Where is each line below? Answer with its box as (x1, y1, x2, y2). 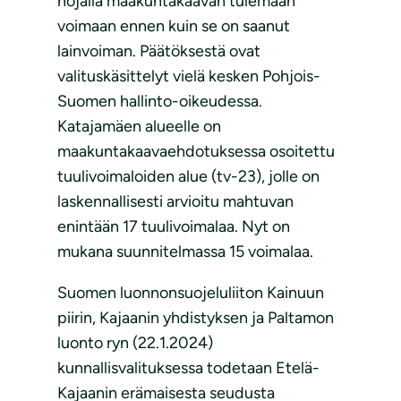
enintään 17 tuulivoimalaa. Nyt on (57, 217, 290, 237)
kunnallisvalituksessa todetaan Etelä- (57, 358, 320, 379)
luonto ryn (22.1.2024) (57, 333, 213, 354)
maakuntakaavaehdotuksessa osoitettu (57, 141, 335, 162)
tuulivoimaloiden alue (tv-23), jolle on (57, 166, 320, 187)
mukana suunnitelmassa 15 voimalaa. (57, 242, 313, 262)
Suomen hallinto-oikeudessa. (57, 91, 262, 112)
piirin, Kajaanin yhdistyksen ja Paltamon (57, 308, 334, 328)
